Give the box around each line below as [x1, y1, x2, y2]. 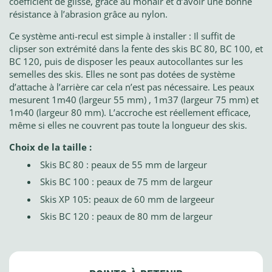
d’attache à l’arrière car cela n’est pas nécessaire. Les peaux [9, 81, 254, 93]
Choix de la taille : [9, 141, 92, 154]
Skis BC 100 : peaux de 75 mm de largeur [40, 175, 213, 188]
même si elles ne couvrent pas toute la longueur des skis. [9, 119, 247, 132]
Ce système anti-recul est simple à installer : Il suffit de [9, 30, 235, 42]
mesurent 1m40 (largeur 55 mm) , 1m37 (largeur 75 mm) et [9, 93, 259, 106]
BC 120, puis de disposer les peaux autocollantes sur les [9, 55, 243, 68]
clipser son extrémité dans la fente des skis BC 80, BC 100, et [9, 42, 263, 55]
